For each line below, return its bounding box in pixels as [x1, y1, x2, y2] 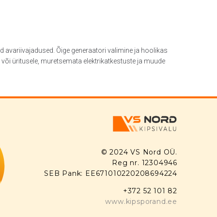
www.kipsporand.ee [105, 197, 177, 206]
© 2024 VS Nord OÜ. [101, 148, 177, 156]
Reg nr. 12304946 [112, 158, 177, 167]
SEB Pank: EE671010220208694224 [44, 169, 177, 178]
